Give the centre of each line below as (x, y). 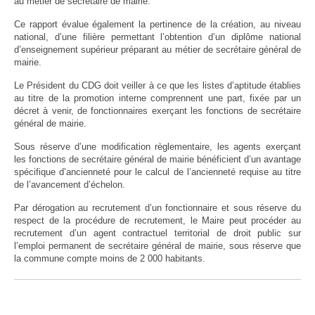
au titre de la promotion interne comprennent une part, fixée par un (157, 98)
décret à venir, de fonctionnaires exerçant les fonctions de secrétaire (157, 110)
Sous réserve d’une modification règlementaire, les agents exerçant (157, 146)
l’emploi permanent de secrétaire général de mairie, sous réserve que (157, 245)
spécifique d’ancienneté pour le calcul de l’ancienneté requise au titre (157, 172)
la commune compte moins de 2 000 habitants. (110, 258)
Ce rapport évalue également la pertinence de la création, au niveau (157, 24)
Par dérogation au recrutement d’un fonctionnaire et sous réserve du (157, 207)
